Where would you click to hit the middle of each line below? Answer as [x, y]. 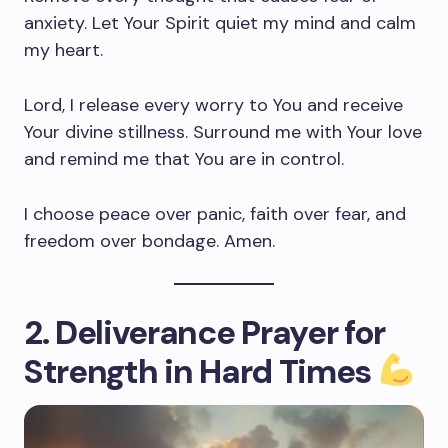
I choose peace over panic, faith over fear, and [215, 214]
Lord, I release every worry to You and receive [213, 105]
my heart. [63, 50]
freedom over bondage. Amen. [149, 241]
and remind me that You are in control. [184, 159]
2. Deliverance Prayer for [204, 332]
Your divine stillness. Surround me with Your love [223, 132]
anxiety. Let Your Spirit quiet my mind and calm [220, 23]
